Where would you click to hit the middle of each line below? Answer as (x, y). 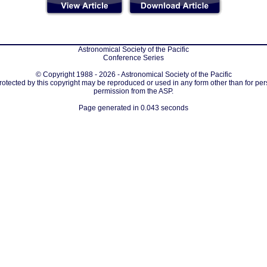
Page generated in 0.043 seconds (133, 108)
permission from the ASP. (133, 91)
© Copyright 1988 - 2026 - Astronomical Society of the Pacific (133, 74)
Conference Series (133, 58)
